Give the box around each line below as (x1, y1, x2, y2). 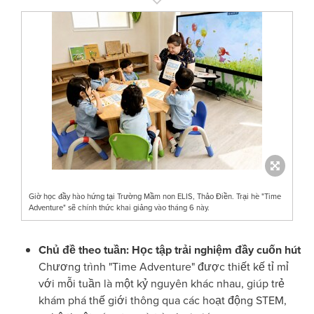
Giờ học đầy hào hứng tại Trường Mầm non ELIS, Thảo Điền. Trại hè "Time (29, 190, 281, 202)
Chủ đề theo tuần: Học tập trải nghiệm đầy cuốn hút (39, 241, 301, 258)
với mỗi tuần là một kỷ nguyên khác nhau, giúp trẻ (39, 275, 285, 292)
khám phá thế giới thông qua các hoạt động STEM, (39, 292, 287, 308)
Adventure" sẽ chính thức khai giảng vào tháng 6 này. (29, 201, 210, 213)
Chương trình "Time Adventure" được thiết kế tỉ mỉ (39, 258, 289, 275)
